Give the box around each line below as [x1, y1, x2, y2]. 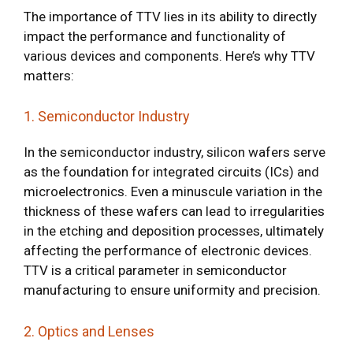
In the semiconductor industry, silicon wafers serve [24, 144, 325, 160]
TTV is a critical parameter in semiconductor [24, 262, 287, 278]
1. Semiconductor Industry [24, 108, 190, 124]
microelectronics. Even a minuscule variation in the [24, 184, 322, 199]
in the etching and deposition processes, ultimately [24, 223, 324, 239]
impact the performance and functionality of [24, 28, 286, 44]
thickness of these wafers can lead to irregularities [24, 203, 325, 219]
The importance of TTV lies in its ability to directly [24, 8, 317, 24]
